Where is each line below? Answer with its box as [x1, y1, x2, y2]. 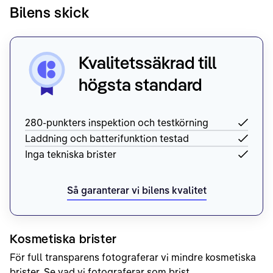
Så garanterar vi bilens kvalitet [66, 184, 207, 197]
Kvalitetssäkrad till [79, 52, 216, 74]
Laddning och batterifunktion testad [25, 132, 189, 145]
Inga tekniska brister [25, 148, 116, 161]
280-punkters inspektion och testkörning [25, 116, 208, 129]
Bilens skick [10, 3, 90, 22]
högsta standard [79, 74, 202, 96]
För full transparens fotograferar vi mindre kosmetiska [10, 251, 256, 264]
